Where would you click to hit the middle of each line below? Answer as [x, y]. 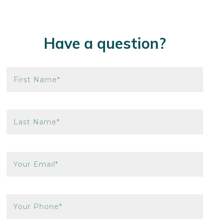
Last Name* [37, 122]
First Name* [37, 79]
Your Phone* [38, 206]
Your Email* [36, 164]
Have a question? [105, 43]
